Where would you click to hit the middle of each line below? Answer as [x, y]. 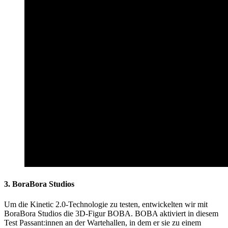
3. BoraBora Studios [39, 184]
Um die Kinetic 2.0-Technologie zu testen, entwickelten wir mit [106, 204]
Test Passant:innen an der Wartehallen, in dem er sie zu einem [103, 222]
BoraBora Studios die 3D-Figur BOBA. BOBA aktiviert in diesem [111, 213]
